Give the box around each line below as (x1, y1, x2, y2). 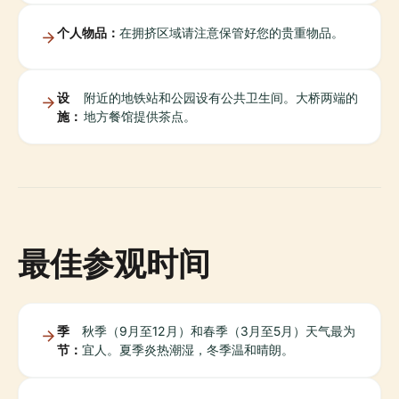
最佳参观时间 (18, 241, 210, 285)
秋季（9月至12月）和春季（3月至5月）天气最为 (82, 323, 355, 338)
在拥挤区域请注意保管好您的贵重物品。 (119, 25, 344, 40)
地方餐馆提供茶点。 (83, 109, 196, 124)
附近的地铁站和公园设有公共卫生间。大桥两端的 (83, 90, 358, 105)
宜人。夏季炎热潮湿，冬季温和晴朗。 (82, 342, 294, 357)
